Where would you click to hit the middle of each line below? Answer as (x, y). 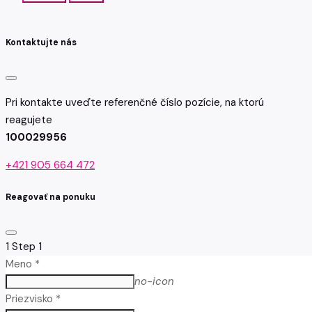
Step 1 (27, 246)
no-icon (154, 281)
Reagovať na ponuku (50, 197)
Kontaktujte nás (41, 43)
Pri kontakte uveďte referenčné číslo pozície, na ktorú (135, 103)
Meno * (23, 264)
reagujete (29, 120)
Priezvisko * (33, 298)
